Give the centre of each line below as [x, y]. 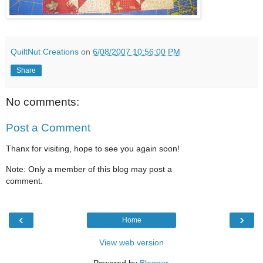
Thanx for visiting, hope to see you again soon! [93, 149]
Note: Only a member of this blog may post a [89, 169]
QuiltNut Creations [45, 52]
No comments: [43, 102]
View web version [131, 243]
